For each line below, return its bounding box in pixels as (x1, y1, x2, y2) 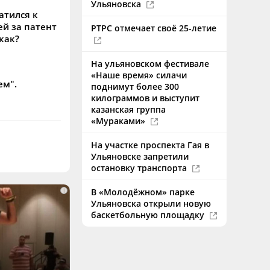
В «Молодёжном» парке (91, 186, 195, 198)
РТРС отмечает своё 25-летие (91, 22, 216, 34)
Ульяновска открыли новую (91, 198, 211, 209)
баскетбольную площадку (91, 209, 207, 221)
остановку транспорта (91, 162, 189, 174)
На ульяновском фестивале (91, 58, 209, 69)
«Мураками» (91, 115, 148, 127)
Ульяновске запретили (91, 151, 189, 162)
